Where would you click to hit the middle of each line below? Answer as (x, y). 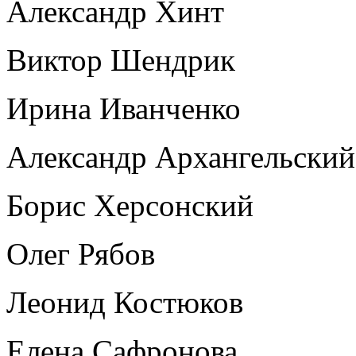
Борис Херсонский (130, 205)
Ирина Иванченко (124, 108)
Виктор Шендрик (121, 60)
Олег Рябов (81, 253)
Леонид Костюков (125, 302)
